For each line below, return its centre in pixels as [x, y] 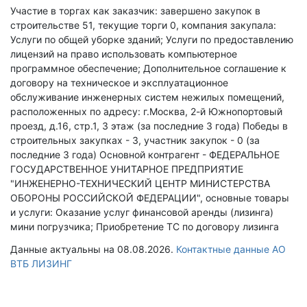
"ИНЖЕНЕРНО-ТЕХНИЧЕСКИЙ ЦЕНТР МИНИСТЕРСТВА [140, 183]
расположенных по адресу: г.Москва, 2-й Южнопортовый [146, 111]
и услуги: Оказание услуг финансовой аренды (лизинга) [142, 212]
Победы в [265, 126]
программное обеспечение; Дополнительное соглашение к [148, 68]
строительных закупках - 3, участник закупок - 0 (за [135, 140]
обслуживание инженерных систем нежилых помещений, [147, 97]
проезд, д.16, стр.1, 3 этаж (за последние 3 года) [126, 126]
